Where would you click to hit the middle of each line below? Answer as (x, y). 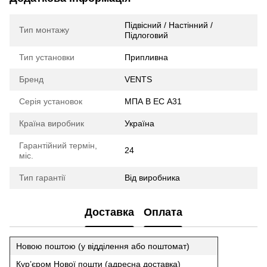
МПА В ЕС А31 (153, 101)
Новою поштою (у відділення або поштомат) (103, 246)
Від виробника (152, 177)
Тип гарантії (42, 177)
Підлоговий (146, 35)
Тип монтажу (44, 30)
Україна (139, 123)
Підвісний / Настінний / (169, 25)
